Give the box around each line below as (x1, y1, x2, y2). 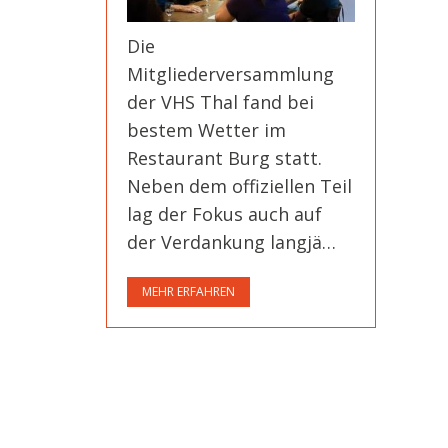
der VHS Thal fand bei (127, 89, 314, 114)
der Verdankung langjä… (127, 229, 336, 254)
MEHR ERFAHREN (142, 283, 235, 301)
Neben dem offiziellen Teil (127, 173, 352, 198)
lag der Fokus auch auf (127, 201, 322, 226)
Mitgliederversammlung (127, 61, 334, 86)
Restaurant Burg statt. (127, 145, 322, 170)
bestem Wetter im (127, 117, 286, 142)
